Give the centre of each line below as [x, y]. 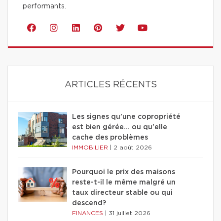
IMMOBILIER [91, 148]
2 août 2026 [133, 148]
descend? [89, 203]
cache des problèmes [110, 138]
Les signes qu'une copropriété [126, 117]
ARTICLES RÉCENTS [110, 85]
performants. [44, 7]
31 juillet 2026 [129, 213]
